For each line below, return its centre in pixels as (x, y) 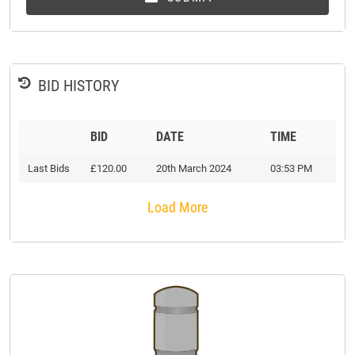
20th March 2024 (194, 169)
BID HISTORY (78, 86)
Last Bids (49, 169)
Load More (177, 208)
